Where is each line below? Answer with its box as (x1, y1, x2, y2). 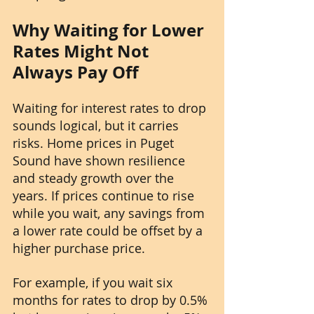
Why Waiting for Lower (13, 18, 208, 43)
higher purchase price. (13, 240, 145, 257)
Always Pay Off (13, 60, 139, 85)
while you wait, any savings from (13, 205, 208, 222)
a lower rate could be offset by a (13, 222, 206, 240)
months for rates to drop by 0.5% (13, 292, 211, 309)
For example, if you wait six (13, 274, 176, 292)
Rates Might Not (13, 39, 153, 64)
